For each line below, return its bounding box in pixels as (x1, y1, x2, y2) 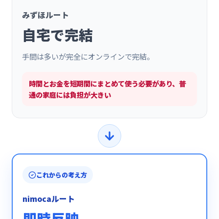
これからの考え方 (36, 170, 87, 179)
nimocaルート (22, 193, 75, 204)
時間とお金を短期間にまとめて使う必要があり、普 (29, 78, 186, 88)
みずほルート (22, 9, 69, 21)
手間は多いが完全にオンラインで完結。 (22, 51, 154, 62)
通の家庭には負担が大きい (29, 89, 111, 100)
